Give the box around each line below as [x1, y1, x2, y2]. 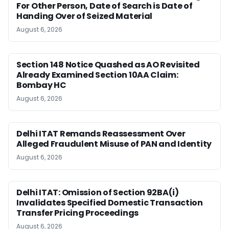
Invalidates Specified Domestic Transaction [16, 197, 203, 209]
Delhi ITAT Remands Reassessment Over [16, 128, 186, 140]
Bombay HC [16, 79, 66, 91]
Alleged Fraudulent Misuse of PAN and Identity [16, 138, 212, 150]
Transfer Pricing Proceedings [16, 207, 139, 219]
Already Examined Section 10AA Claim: [16, 69, 178, 81]
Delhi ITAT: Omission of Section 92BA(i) [16, 187, 179, 199]
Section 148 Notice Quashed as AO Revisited [16, 59, 200, 71]
